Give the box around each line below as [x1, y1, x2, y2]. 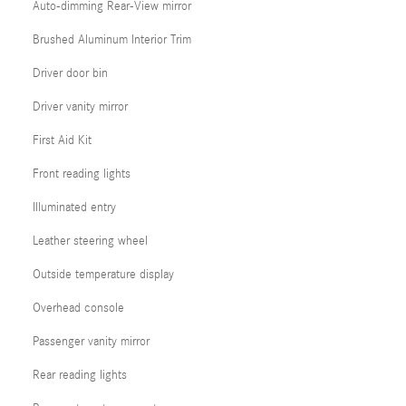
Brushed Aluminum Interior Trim [33, 33, 191, 47]
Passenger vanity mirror [33, 334, 150, 349]
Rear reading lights [33, 368, 127, 382]
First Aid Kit [33, 133, 92, 148]
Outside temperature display [33, 267, 174, 282]
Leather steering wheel [33, 234, 148, 248]
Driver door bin [33, 66, 108, 81]
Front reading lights [33, 167, 130, 181]
